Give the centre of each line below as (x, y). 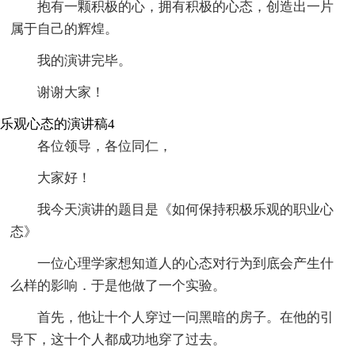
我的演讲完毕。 (85, 60)
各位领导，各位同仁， (105, 146)
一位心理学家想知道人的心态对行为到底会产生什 (186, 263)
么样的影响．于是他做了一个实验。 (118, 285)
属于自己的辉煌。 (65, 29)
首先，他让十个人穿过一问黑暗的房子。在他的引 (186, 317)
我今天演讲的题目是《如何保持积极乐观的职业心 (186, 209)
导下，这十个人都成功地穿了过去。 (118, 339)
